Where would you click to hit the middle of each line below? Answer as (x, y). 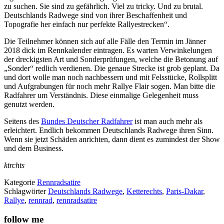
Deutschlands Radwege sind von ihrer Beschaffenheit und (95, 15)
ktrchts (14, 165)
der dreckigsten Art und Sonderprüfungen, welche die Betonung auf (111, 59)
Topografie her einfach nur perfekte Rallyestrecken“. (87, 24)
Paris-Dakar (184, 191)
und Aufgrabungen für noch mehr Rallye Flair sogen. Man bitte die (109, 86)
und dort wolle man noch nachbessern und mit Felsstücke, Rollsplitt (110, 77)
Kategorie (20, 182)
